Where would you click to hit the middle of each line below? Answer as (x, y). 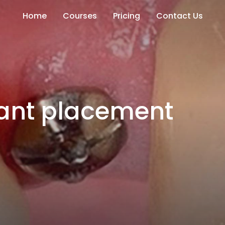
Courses (80, 16)
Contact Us (179, 16)
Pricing (126, 16)
